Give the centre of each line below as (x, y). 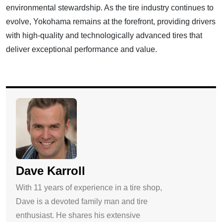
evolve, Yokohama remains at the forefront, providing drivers (111, 22)
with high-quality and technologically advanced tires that (104, 36)
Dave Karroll (51, 171)
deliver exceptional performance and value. (82, 50)
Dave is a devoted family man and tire (82, 202)
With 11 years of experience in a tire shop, (89, 188)
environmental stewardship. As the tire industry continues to (110, 8)
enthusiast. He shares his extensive (78, 216)
